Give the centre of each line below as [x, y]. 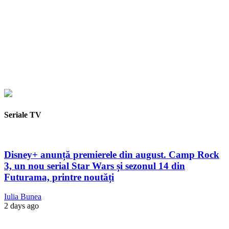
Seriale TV [23, 114]
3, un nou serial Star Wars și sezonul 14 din [95, 166]
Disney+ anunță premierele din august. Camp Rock [112, 154]
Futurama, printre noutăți [59, 177]
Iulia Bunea [23, 197]
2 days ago [21, 206]
